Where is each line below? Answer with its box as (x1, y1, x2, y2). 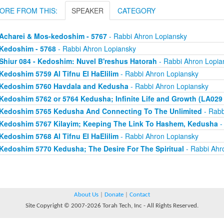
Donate (104, 191, 123, 198)
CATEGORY (117, 5, 155, 15)
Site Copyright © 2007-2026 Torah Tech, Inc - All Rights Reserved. (25, 202, 198, 209)
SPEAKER (71, 5, 103, 15)
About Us (74, 191, 98, 198)
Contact (129, 191, 150, 198)
